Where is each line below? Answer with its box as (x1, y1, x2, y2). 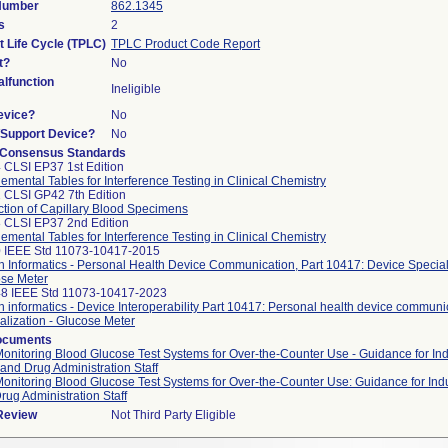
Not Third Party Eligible (111, 408, 236, 422)
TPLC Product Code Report (111, 37, 260, 51)
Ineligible (111, 82, 161, 96)
